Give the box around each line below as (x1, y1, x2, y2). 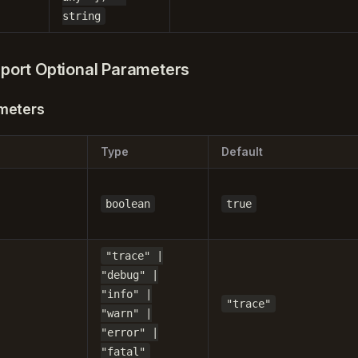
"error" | (101, 326, 158, 339)
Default (221, 145, 263, 158)
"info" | (101, 288, 152, 300)
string (62, 10, 101, 22)
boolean (105, 197, 150, 210)
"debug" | (101, 268, 158, 281)
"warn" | (101, 307, 152, 320)
